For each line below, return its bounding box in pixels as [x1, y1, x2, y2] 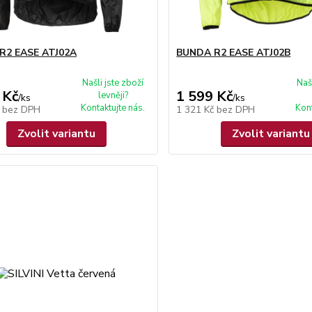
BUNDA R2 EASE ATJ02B [176, 46, 291, 59]
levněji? [97, 89, 128, 102]
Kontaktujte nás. [81, 102, 146, 114]
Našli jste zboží [82, 77, 144, 89]
